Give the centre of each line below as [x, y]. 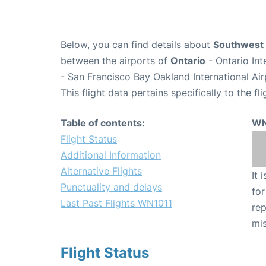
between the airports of [115, 60]
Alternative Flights [101, 171]
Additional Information [111, 155]
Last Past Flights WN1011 [116, 203]
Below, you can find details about [137, 44]
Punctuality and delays [111, 187]
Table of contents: [103, 123]
